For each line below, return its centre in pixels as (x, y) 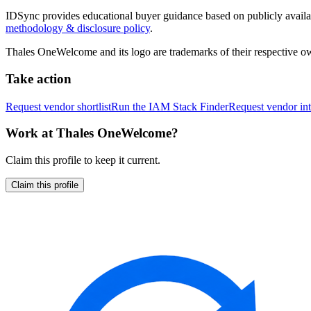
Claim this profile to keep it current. (83, 160)
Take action (39, 78)
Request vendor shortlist (58, 106)
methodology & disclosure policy (78, 28)
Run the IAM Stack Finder (170, 106)
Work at (31, 133)
